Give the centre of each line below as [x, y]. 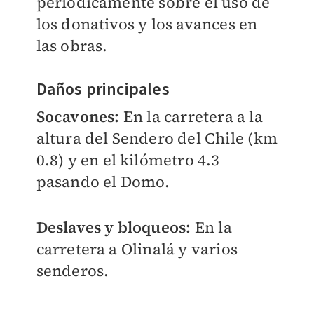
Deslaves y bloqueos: [114, 227]
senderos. [73, 271]
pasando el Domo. [103, 182]
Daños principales [103, 90]
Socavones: [80, 117]
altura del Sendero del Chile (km [157, 138]
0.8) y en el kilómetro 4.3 [128, 160]
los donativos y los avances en [147, 24]
